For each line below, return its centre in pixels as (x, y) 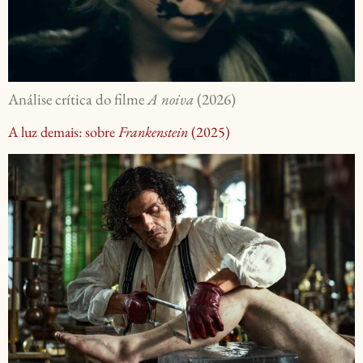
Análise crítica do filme (78, 100)
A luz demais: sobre (63, 131)
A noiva (171, 100)
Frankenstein (153, 131)
